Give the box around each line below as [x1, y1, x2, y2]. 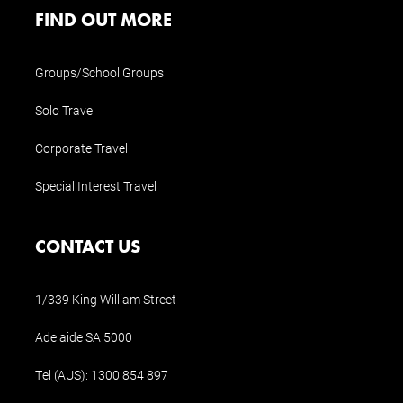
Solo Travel [35, 102, 95, 120]
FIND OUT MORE [35, 8, 181, 31]
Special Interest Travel [35, 177, 157, 195]
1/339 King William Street [35, 291, 176, 309]
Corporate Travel [35, 139, 128, 157]
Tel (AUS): [35, 366, 91, 384]
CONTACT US [35, 235, 149, 258]
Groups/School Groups [35, 64, 164, 82]
